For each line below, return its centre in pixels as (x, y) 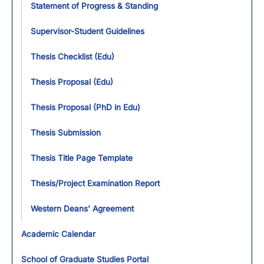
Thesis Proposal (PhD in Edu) (85, 107)
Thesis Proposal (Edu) (72, 82)
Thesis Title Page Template (82, 158)
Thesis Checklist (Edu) (72, 57)
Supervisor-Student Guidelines (88, 31)
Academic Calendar (58, 234)
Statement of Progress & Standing (94, 6)
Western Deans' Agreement (82, 209)
